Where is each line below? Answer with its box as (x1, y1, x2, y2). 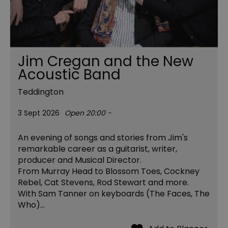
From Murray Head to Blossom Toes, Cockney (18, 165, 199, 178)
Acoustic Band (18, 65, 121, 85)
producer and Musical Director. (18, 154, 141, 166)
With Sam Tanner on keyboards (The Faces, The (18, 188, 210, 200)
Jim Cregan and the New (18, 51, 193, 72)
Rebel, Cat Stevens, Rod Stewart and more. (18, 177, 189, 189)
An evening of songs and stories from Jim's (18, 132, 188, 144)
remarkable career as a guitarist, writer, (18, 143, 177, 155)
